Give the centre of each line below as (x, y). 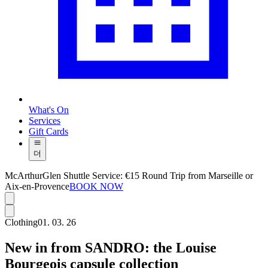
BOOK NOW (96, 187)
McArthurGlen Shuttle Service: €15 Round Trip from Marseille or (129, 176)
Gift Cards (48, 132)
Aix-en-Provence (37, 187)
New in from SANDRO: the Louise (111, 248)
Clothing (21, 223)
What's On (49, 110)
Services (45, 121)
